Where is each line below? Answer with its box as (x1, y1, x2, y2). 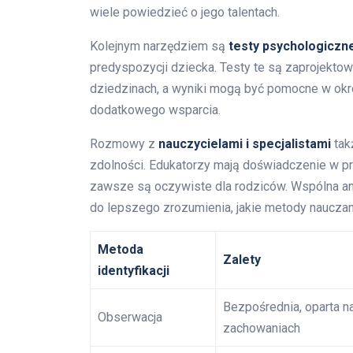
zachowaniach (223, 320, 300, 336)
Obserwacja (98, 309, 162, 325)
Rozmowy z (90, 136, 158, 151)
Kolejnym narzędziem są (90, 38, 229, 54)
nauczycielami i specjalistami (158, 136, 331, 151)
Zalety (223, 251, 261, 267)
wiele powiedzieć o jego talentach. (90, 4, 280, 20)
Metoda (98, 241, 143, 257)
